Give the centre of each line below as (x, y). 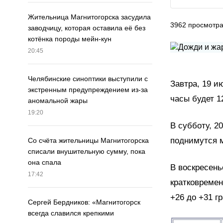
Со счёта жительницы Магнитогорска (88, 141)
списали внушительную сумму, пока (87, 152)
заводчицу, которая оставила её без (87, 28)
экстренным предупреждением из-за (88, 90)
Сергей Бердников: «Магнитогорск (84, 202)
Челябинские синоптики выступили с (88, 79)
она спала (45, 163)
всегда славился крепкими (71, 213)
